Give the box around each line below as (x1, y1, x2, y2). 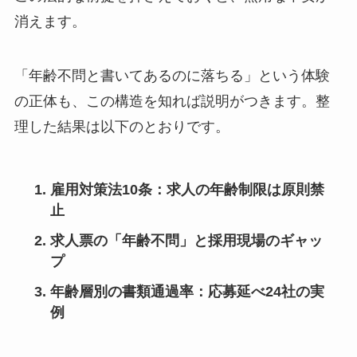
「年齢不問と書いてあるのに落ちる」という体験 (14, 67, 330, 84)
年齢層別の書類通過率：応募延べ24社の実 (49, 283, 324, 300)
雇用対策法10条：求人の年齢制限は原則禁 (49, 181, 324, 198)
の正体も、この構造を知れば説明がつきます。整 (14, 92, 330, 109)
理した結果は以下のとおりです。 (14, 118, 229, 135)
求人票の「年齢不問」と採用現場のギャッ (49, 232, 323, 249)
